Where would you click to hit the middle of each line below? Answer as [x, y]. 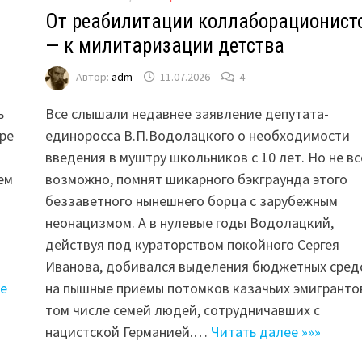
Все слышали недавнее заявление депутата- [187, 113]
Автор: [93, 77]
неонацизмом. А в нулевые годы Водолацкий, [189, 222]
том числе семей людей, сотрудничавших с [182, 309]
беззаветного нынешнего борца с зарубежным [191, 200]
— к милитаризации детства [164, 45]
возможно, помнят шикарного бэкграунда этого [196, 179]
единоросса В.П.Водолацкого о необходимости [197, 135]
